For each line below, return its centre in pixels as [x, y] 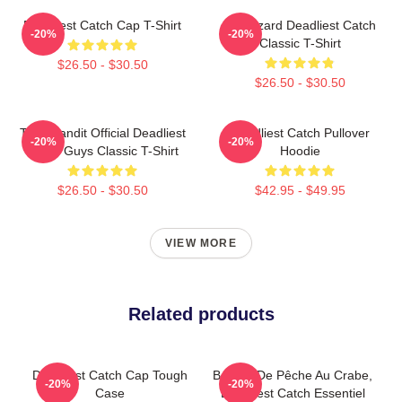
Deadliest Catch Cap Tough [109, 375]
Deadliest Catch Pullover [300, 132]
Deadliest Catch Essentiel [293, 393]
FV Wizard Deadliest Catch [300, 25]
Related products [201, 314]
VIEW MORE [201, 243]
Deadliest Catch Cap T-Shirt [102, 25]
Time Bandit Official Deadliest [102, 132]
